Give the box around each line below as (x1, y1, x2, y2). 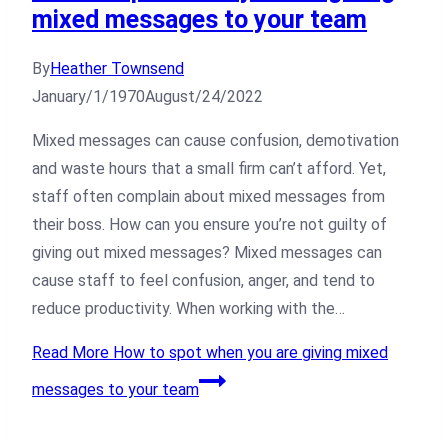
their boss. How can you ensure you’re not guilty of (32, 215, 387, 235)
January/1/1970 (32, 87, 145, 107)
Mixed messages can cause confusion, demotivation (32, 131, 399, 151)
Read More (32, 343, 109, 363)
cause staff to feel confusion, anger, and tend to (32, 271, 375, 291)
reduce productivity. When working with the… (32, 299, 345, 319)
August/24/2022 (145, 87, 263, 107)
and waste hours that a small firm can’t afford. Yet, (32, 159, 386, 179)
